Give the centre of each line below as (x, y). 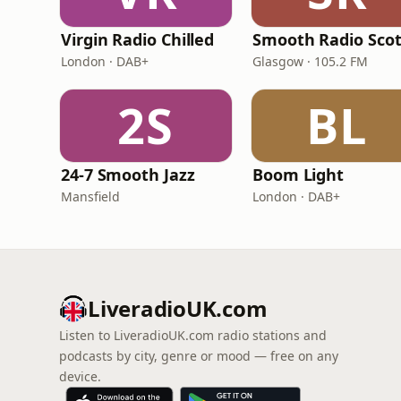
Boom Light (299, 175)
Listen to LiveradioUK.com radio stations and (193, 335)
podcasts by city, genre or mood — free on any (199, 356)
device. (80, 376)
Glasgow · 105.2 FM (310, 61)
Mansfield (90, 196)
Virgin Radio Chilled (138, 39)
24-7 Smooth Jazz (128, 175)
